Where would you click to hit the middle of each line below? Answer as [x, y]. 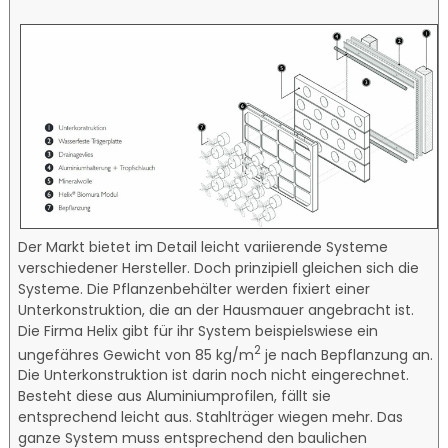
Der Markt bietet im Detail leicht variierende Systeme [203, 246]
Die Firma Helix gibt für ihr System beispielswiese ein [198, 330]
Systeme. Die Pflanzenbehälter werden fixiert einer [194, 288]
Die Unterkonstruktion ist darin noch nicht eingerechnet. [214, 375]
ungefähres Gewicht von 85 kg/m [136, 354]
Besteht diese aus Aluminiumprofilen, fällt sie [175, 396]
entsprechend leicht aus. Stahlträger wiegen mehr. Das [211, 417]
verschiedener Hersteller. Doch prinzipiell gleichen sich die [219, 267]
